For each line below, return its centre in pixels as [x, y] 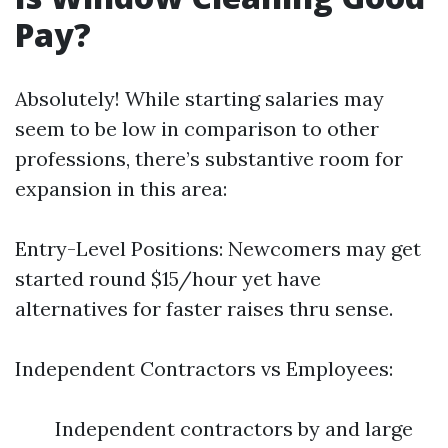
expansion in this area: [121, 188]
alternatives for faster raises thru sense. [204, 308]
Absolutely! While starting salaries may [199, 98]
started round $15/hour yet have [168, 278]
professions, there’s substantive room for [209, 158]
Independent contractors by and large [234, 428]
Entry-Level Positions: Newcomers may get [218, 248]
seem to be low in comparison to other [197, 128]
